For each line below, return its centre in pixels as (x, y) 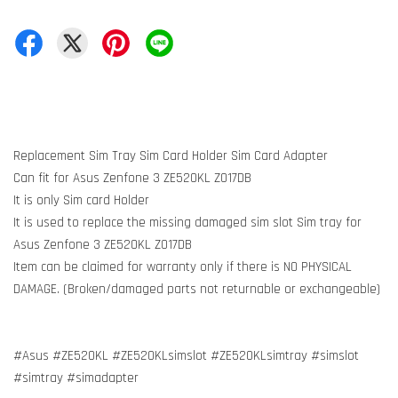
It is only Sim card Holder (81, 200)
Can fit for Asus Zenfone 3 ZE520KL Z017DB (132, 178)
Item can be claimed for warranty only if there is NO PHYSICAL (183, 267)
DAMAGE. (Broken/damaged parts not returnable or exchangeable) (197, 289)
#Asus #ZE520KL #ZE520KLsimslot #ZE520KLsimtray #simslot (186, 356)
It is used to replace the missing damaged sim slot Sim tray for (187, 223)
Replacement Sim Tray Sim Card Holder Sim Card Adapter (171, 156)
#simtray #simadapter (76, 378)
